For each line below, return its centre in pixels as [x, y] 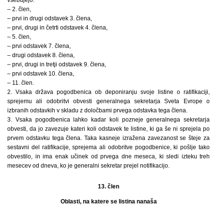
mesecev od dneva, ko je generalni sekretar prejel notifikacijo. [88, 166]
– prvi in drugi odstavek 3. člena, [50, 19]
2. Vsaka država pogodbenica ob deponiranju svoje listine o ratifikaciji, [108, 92]
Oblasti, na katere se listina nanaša [108, 202]
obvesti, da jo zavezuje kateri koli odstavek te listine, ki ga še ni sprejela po [108, 129]
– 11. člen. [21, 83]
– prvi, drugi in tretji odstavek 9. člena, [57, 65]
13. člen [108, 187]
